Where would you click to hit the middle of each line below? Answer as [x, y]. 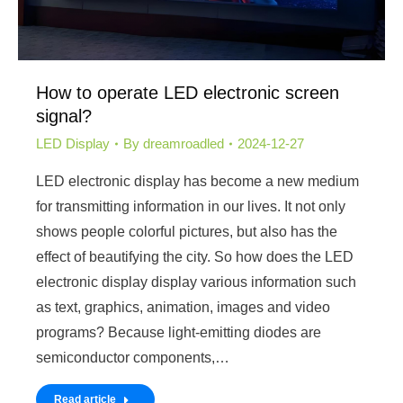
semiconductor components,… [133, 357]
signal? [64, 116]
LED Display [73, 143]
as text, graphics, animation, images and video [183, 307]
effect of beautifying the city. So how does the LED [195, 256]
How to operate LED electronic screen [188, 92]
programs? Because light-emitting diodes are [179, 332]
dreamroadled [184, 143]
